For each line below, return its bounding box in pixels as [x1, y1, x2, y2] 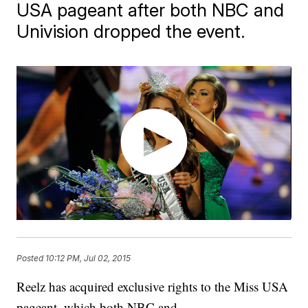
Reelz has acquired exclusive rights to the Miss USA [16, 278, 289, 296]
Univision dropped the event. [16, 21, 246, 42]
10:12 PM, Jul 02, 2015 [45, 252, 131, 263]
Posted [16, 252, 46, 263]
